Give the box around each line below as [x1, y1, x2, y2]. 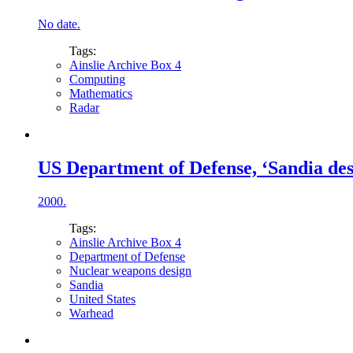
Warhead [69, 307, 113, 321]
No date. [38, 17, 80, 32]
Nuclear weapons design [69, 264, 191, 278]
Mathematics [69, 87, 132, 101]
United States [69, 292, 136, 307]
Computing [69, 72, 125, 87]
